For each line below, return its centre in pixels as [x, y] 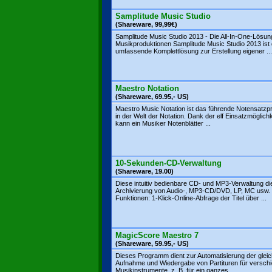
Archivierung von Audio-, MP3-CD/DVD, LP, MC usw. [193, 191]
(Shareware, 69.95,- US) [152, 97]
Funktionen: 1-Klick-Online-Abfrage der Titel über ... [191, 198]
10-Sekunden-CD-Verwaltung [168, 163]
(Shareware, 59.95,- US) [152, 243]
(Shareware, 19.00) [144, 171]
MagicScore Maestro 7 [157, 235]
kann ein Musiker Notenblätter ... [163, 123]
